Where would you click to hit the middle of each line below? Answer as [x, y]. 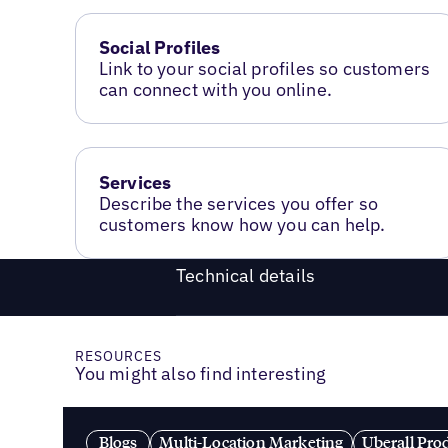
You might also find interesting [200, 374]
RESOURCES [118, 356]
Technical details [246, 275]
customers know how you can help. [242, 224]
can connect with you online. [215, 89]
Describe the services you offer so [238, 203]
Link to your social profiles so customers [264, 68]
